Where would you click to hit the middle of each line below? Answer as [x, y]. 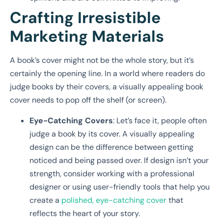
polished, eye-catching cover [113, 200]
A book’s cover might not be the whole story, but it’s [102, 60]
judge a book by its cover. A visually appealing [112, 134]
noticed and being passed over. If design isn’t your [119, 160]
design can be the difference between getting [111, 147]
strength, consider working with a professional [112, 173]
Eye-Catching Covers [71, 120]
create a [44, 200]
